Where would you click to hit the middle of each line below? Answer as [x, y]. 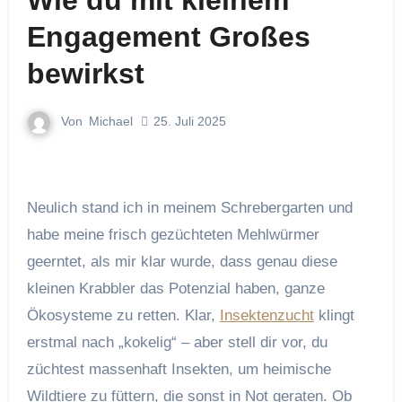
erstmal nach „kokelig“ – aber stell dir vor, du [177, 342]
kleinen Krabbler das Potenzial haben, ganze [175, 288]
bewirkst [85, 74]
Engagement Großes [168, 37]
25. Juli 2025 [190, 122]
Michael [111, 121]
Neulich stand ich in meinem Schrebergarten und [32, 207]
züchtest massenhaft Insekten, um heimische [179, 369]
